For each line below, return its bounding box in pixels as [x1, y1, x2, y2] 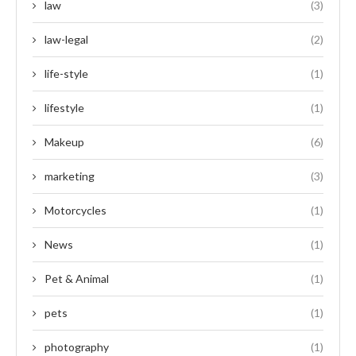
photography [44, 339, 109, 354]
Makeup [44, 134, 84, 149]
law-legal [44, 32, 88, 46]
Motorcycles [44, 203, 106, 217]
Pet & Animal [44, 271, 109, 285]
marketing [44, 168, 95, 183]
